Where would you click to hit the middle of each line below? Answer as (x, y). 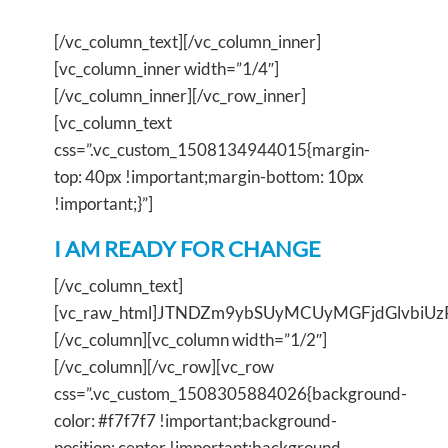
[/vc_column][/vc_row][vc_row (164, 366)
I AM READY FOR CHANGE (187, 248)
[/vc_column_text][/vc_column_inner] (187, 41)
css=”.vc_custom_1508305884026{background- (230, 393)
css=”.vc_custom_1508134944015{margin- (212, 149)
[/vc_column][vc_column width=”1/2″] (190, 339)
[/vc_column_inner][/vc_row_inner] (180, 95)
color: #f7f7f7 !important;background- (195, 420)
